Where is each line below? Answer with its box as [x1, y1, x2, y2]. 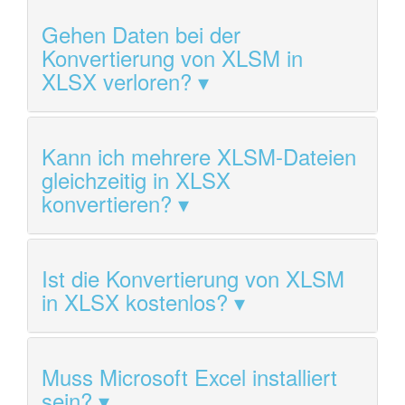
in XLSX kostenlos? [42, 286, 228, 318]
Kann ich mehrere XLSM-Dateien [42, 140, 356, 173]
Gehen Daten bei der [42, 18, 240, 51]
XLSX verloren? [42, 65, 192, 98]
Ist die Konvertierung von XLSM [42, 262, 344, 295]
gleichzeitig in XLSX [42, 164, 231, 196]
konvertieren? [42, 187, 172, 220]
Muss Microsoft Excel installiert [42, 361, 337, 393]
